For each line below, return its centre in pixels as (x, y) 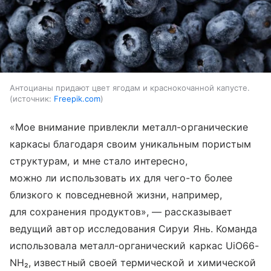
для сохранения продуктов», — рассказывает (121, 211)
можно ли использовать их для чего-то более (121, 178)
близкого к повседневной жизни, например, (116, 194)
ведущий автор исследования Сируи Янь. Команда (134, 228)
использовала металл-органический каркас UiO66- (135, 245)
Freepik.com (77, 98)
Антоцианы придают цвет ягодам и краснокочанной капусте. (130, 87)
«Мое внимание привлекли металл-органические (129, 127)
